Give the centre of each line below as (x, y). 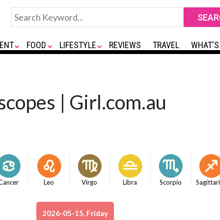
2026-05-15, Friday (75, 213)
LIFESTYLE (78, 45)
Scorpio (170, 182)
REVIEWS (125, 45)
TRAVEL (166, 45)
